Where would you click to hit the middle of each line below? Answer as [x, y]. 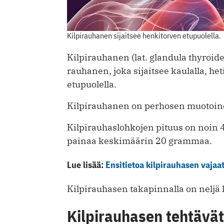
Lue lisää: [86, 164]
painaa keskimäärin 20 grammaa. [139, 140]
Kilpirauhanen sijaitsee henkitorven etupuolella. [144, 35]
